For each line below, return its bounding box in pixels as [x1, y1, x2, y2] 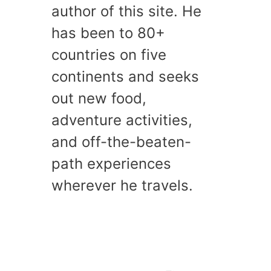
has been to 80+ [51, 24, 165, 42]
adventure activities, [51, 111, 192, 129]
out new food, [51, 89, 146, 107]
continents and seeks [51, 67, 199, 85]
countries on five [51, 45, 166, 64]
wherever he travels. [51, 176, 193, 194]
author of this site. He [51, 2, 201, 20]
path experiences [51, 154, 171, 172]
